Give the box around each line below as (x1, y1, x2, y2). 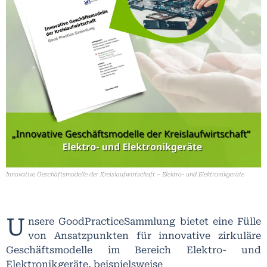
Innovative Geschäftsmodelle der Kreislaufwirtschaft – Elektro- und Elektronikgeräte (6, 170, 244, 178)
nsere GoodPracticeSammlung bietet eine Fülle (28, 215, 261, 227)
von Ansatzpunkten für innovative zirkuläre (28, 229, 261, 241)
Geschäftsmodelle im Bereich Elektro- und (6, 244, 261, 256)
